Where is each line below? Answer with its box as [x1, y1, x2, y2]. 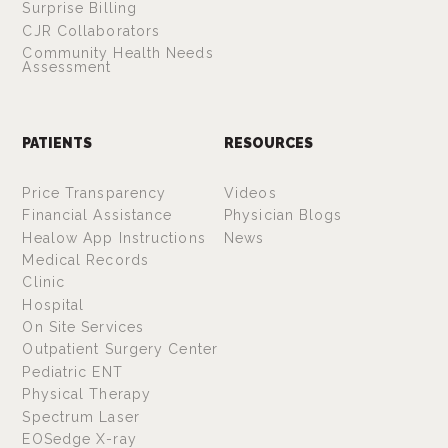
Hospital [22, 296, 85, 313]
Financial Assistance [22, 207, 173, 224]
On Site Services [22, 319, 145, 335]
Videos [224, 184, 277, 201]
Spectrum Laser [22, 408, 140, 425]
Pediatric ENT [22, 363, 123, 380]
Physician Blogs [224, 207, 343, 224]
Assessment [22, 59, 112, 76]
